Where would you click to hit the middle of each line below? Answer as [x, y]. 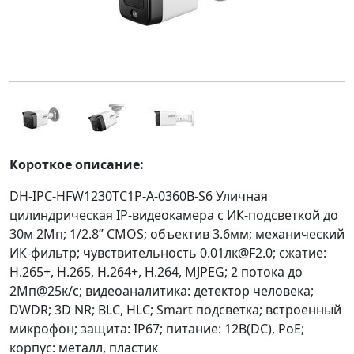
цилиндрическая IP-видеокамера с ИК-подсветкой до [174, 215]
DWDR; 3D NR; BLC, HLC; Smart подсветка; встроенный [175, 310]
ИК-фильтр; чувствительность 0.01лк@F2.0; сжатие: [168, 253]
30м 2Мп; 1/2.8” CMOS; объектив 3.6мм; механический [177, 234]
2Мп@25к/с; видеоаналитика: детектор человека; [162, 291]
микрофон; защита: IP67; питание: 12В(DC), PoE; [157, 329]
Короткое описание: [77, 164]
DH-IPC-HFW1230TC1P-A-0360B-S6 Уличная [139, 196]
